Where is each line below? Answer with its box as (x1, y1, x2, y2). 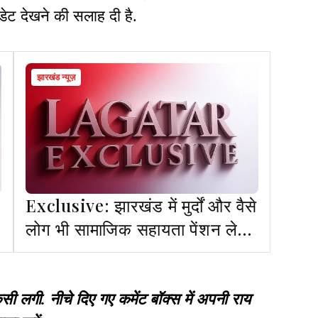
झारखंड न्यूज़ (37, 72, 76, 83)
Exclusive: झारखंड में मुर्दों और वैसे (26, 194, 258, 217)
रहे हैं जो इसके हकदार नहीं (26, 241, 191, 264)
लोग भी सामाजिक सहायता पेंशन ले (26, 217, 238, 241)
